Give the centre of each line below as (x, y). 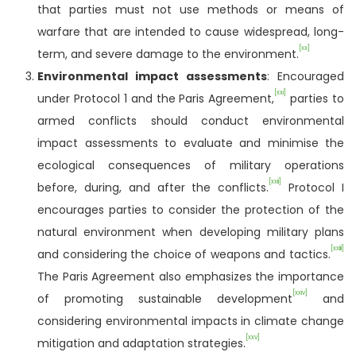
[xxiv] (300, 293)
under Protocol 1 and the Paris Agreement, (156, 98)
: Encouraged (306, 76)
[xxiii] (337, 249)
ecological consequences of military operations (191, 165)
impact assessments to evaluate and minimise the (191, 143)
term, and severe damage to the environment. (168, 54)
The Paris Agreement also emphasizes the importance (191, 276)
